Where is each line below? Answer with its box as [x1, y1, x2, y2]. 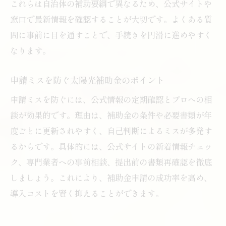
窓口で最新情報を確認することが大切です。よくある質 [10, 13, 212, 25]
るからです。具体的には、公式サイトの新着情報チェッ [10, 140, 212, 152]
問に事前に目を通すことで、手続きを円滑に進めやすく [10, 28, 212, 41]
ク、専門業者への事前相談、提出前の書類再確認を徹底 [10, 155, 212, 168]
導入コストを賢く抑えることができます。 [10, 187, 163, 199]
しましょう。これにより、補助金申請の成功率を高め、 [10, 171, 212, 184]
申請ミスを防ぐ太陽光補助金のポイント [10, 73, 164, 86]
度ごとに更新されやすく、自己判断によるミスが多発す [10, 124, 212, 137]
